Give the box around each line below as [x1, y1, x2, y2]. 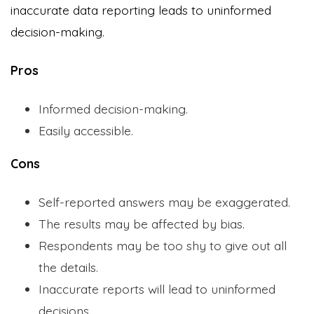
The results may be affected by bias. [39, 215, 245, 231]
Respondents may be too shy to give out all [39, 237, 287, 253]
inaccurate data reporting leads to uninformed [11, 1, 271, 18]
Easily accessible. [39, 122, 133, 138]
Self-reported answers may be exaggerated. [39, 193, 290, 210]
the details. [39, 259, 98, 275]
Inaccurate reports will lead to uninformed [39, 280, 275, 296]
